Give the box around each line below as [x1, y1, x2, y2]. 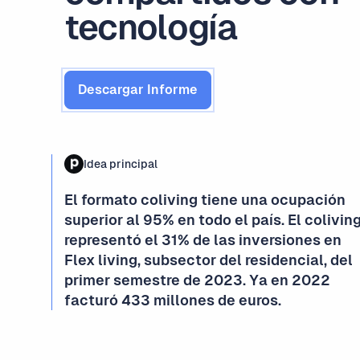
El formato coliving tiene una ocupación [64, 191, 346, 208]
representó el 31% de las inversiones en [64, 231, 342, 248]
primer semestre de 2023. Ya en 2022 [64, 272, 330, 288]
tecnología [64, 7, 238, 47]
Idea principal [84, 157, 157, 170]
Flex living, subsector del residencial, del [64, 252, 353, 268]
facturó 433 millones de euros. [64, 292, 281, 309]
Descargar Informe [78, 82, 198, 97]
